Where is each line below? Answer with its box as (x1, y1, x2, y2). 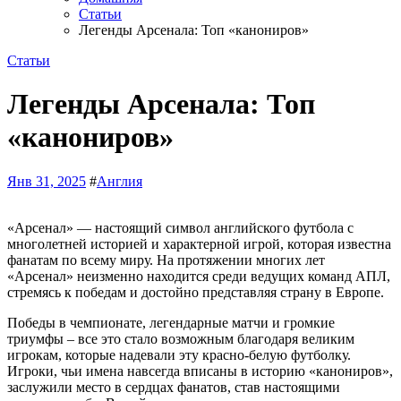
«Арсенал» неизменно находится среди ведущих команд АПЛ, (7, 268, 390, 284)
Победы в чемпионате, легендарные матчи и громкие (7, 314, 335, 330)
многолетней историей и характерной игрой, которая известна (7, 235, 391, 252)
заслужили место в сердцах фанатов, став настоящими (7, 379, 340, 395)
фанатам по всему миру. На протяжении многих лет (7, 252, 325, 268)
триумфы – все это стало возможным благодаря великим (7, 330, 354, 346)
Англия (97, 173, 142, 189)
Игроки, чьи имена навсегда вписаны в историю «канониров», (7, 363, 393, 379)
